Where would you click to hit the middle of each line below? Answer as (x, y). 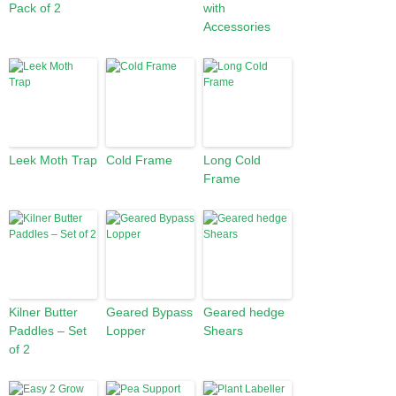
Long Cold (232, 160)
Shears (223, 331)
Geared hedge (244, 312)
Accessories (237, 27)
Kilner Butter (43, 312)
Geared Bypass (149, 312)
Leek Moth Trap (53, 160)
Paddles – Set (48, 331)
